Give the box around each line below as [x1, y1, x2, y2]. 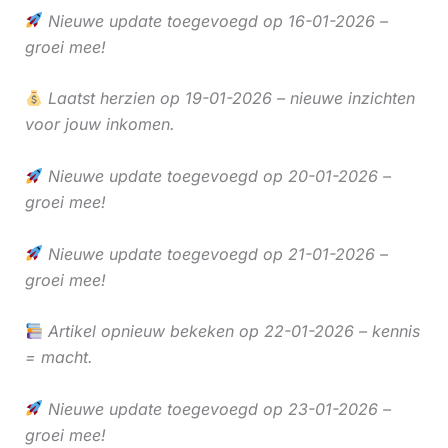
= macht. [24, 347, 93, 368]
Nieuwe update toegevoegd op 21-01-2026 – [42, 243, 388, 264]
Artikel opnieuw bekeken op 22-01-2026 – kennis [42, 321, 420, 342]
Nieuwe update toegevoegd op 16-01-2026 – [42, 10, 388, 31]
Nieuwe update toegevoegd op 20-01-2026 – [42, 165, 391, 186]
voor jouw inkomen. [24, 114, 175, 135]
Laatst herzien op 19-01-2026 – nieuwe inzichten [42, 88, 415, 109]
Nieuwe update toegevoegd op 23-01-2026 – [42, 398, 391, 419]
